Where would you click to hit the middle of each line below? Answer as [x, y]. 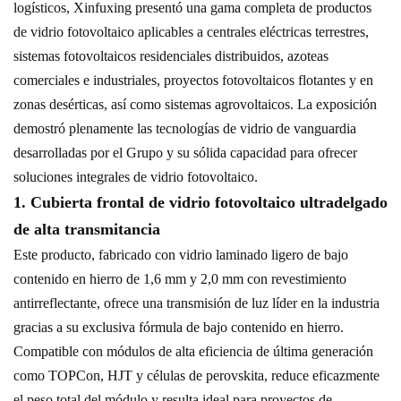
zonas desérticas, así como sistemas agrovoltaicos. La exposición [195, 104]
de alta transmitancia [87, 229]
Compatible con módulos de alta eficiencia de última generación [193, 351]
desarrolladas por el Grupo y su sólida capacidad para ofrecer [185, 152]
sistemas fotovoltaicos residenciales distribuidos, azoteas [171, 55]
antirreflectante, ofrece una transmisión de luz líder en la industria [196, 303]
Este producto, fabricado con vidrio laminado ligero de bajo [181, 254]
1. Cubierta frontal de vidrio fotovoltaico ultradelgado [200, 202]
